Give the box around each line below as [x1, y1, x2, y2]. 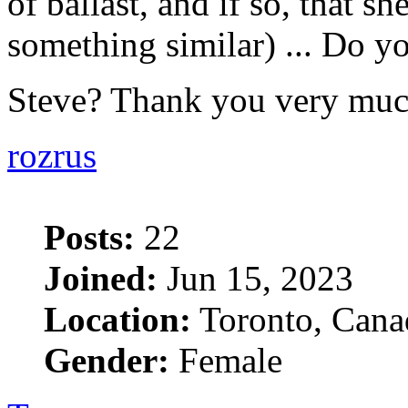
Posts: [44, 218, 135, 257]
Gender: [44, 341, 169, 380]
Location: [44, 300, 191, 339]
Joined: [44, 259, 158, 298]
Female [169, 341, 282, 380]
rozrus [7, 136, 97, 175]
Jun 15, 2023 [158, 259, 353, 298]
